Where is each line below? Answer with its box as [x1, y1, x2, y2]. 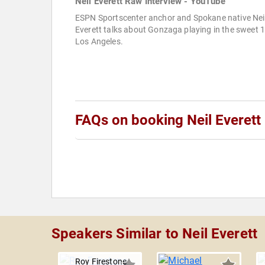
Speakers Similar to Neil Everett [51, 225, 258, 243]
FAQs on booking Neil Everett [75, 112, 261, 129]
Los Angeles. [75, 37, 123, 47]
